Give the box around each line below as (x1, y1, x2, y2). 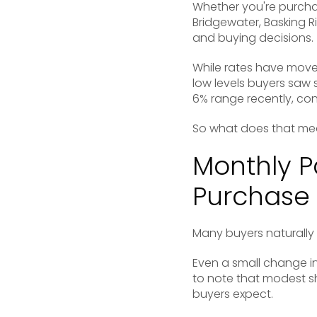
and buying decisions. (192, 30, 313, 46)
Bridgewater (192, 14, 259, 30)
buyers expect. (192, 286, 273, 302)
